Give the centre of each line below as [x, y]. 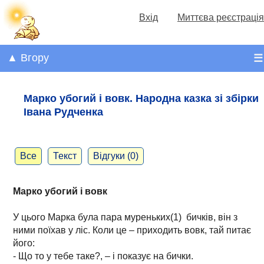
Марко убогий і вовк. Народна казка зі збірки [141, 98]
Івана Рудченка [63, 112]
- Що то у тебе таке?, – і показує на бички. [103, 256]
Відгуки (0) [116, 156]
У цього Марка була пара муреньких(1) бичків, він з [125, 217]
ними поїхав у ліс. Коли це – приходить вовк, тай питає [132, 230]
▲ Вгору [28, 58]
